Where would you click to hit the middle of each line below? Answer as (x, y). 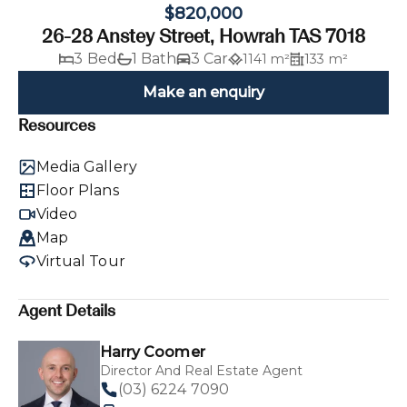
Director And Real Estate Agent (201, 370)
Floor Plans (78, 190)
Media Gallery (87, 166)
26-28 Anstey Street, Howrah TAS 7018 (203, 35)
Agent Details (67, 310)
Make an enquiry (203, 92)
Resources (57, 125)
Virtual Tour (81, 261)
